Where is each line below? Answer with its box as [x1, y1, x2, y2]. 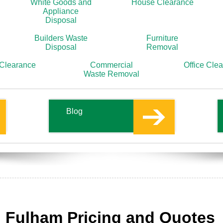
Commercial [90, 61, 133, 69]
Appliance [43, 7, 79, 15]
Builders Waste [34, 34, 88, 42]
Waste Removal [84, 70, 139, 78]
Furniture [146, 34, 178, 42]
